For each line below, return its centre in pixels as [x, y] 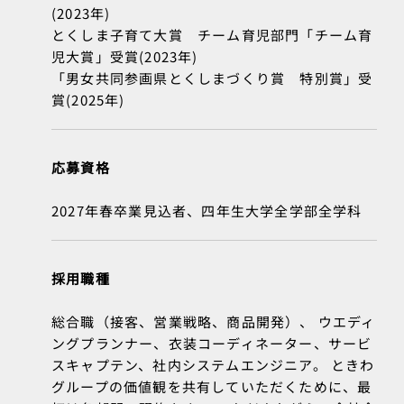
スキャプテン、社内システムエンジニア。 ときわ [213, 365]
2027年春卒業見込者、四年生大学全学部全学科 [207, 211]
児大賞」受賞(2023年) [125, 57]
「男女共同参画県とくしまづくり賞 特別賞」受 [212, 78]
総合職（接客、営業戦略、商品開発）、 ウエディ [214, 322]
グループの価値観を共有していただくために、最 [212, 387]
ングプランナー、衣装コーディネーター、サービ [212, 344]
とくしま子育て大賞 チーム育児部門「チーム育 [212, 35]
